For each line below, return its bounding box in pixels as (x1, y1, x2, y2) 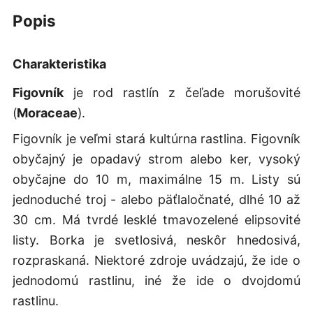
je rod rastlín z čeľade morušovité (63, 85, 301, 100)
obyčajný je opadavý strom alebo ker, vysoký (12, 151, 301, 166)
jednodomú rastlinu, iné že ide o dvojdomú (12, 272, 301, 288)
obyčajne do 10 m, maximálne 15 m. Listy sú (12, 171, 301, 187)
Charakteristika (12, 56, 106, 71)
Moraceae (16, 105, 78, 120)
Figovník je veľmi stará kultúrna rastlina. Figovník (12, 131, 301, 146)
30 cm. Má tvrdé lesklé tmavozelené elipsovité (12, 212, 301, 227)
